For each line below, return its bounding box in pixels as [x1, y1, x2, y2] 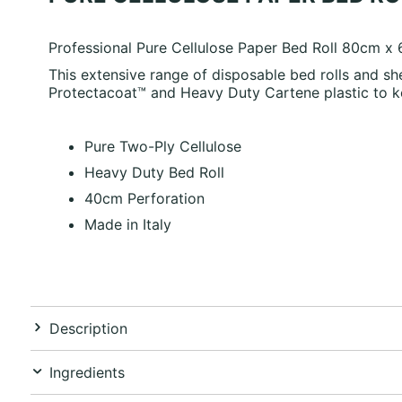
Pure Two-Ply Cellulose [83, 136, 241, 155]
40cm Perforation [83, 188, 205, 207]
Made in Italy [83, 214, 171, 233]
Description [48, 319, 127, 337]
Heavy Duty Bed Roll [83, 162, 224, 181]
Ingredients [48, 363, 125, 381]
